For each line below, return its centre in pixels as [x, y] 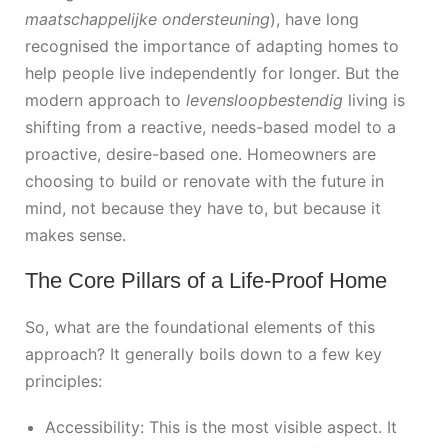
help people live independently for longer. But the [212, 72]
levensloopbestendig [264, 99]
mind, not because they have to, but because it [203, 207]
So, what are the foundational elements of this [200, 326]
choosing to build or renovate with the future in [204, 180]
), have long [314, 18]
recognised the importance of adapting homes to [212, 45]
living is [374, 99]
